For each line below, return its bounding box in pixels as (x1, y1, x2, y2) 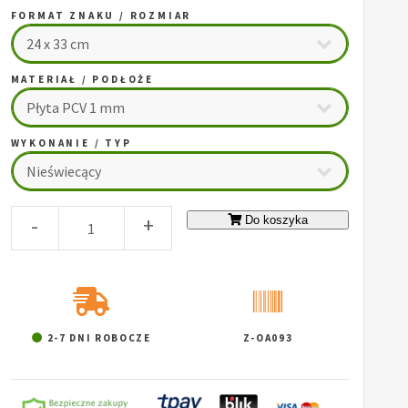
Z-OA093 (242, 331, 293, 345)
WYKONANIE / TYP (10, 137, 132, 150)
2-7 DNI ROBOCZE (43, 331, 151, 345)
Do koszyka (245, 213, 309, 228)
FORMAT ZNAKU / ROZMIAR (10, 9, 192, 23)
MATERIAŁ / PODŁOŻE (10, 73, 155, 87)
